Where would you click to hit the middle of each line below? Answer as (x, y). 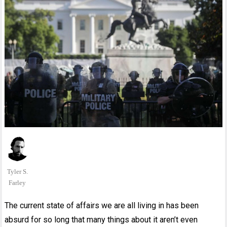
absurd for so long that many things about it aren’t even (101, 219)
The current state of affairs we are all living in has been (102, 205)
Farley (17, 183)
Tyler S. (17, 172)
